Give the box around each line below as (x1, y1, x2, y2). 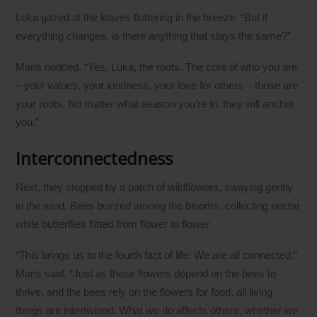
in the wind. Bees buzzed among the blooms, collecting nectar (16, 199, 301, 212)
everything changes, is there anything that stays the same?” (16, 29, 292, 42)
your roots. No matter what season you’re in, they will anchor (16, 98, 295, 110)
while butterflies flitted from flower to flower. (16, 217, 212, 230)
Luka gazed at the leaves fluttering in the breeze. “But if (16, 11, 268, 23)
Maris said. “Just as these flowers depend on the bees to (16, 267, 277, 279)
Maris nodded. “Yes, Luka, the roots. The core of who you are (16, 61, 298, 73)
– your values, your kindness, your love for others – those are (16, 79, 299, 91)
